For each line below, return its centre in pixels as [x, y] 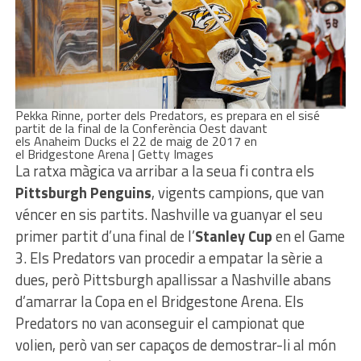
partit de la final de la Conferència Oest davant [141, 129]
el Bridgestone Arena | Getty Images [114, 154]
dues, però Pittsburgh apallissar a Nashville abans [173, 280]
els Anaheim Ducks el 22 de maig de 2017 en [136, 141]
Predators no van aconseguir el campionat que [160, 324]
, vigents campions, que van [237, 193]
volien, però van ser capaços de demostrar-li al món [175, 345]
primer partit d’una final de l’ [105, 237]
